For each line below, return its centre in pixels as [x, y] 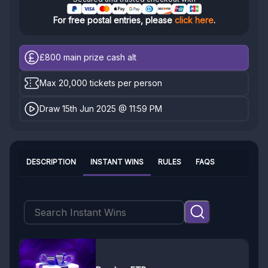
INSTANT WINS [117, 162]
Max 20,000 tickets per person [101, 83]
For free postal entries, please [114, 20]
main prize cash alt [99, 57]
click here [194, 20]
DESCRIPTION [51, 162]
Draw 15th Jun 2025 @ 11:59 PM [101, 108]
